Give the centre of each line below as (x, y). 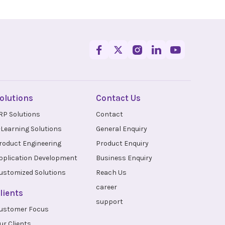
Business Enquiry (124, 158)
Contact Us (118, 98)
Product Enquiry (122, 144)
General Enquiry (121, 129)
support (109, 202)
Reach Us (111, 173)
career (106, 187)
